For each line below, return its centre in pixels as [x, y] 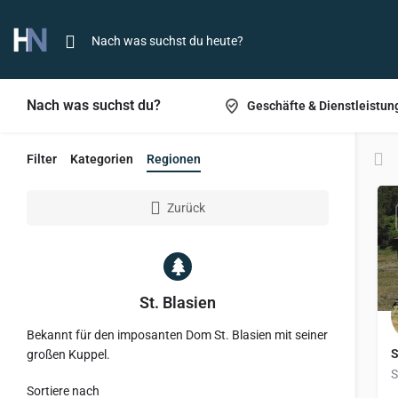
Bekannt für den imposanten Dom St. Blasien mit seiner [177, 335]
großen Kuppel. [68, 354]
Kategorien [102, 159]
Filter [42, 159]
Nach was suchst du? [94, 105]
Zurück [186, 208]
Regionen [174, 159]
